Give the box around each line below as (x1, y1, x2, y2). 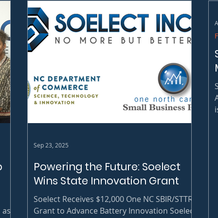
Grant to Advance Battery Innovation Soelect (34, 205, 197, 216)
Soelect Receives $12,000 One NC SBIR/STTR (34, 193, 193, 204)
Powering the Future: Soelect (34, 159, 181, 174)
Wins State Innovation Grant (34, 173, 179, 188)
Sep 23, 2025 (34, 141, 69, 149)
